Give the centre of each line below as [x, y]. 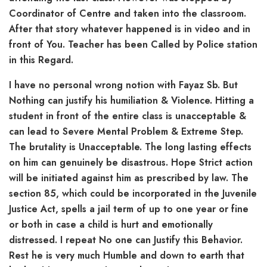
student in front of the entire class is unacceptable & [128, 116]
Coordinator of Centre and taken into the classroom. [128, 13]
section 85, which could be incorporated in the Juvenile [133, 193]
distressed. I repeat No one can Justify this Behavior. [126, 240]
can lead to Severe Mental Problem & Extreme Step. [126, 131]
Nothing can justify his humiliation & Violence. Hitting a [131, 100]
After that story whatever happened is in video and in [130, 29]
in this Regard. [41, 60]
